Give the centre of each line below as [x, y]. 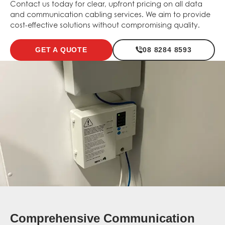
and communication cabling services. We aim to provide [110, 16]
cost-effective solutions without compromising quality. [105, 26]
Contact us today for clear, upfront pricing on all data [106, 5]
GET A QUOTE [61, 49]
